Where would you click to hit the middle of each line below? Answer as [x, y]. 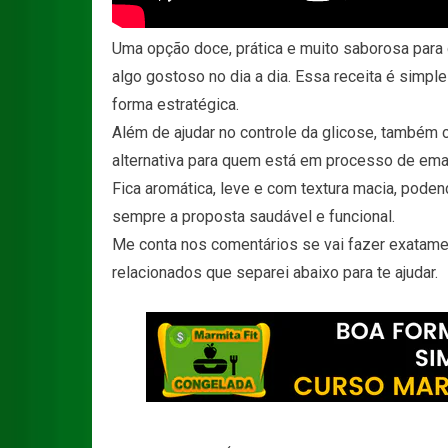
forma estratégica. [175, 104]
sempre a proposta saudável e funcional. [253, 216]
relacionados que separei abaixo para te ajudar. [275, 272]
